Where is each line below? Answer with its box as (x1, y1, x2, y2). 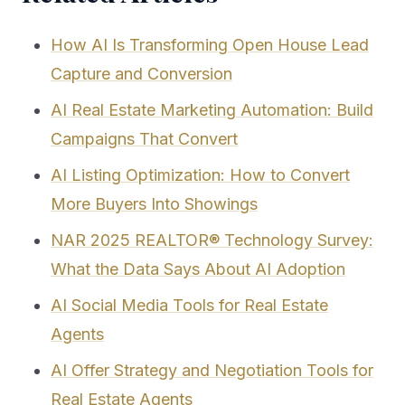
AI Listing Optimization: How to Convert (51, 165, 350, 185)
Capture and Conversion (51, 64, 232, 84)
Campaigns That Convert (51, 129, 238, 149)
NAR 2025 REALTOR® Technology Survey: (51, 231, 373, 250)
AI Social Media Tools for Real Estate (51, 296, 328, 316)
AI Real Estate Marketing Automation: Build (51, 100, 373, 120)
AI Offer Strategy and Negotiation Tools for (51, 361, 373, 381)
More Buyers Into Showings (51, 194, 258, 214)
